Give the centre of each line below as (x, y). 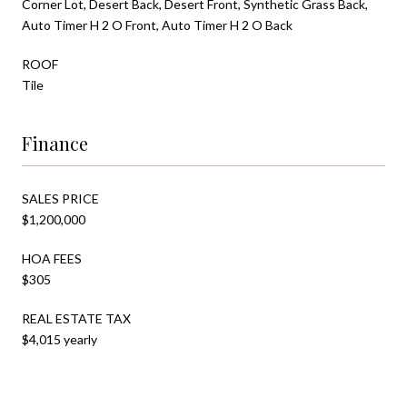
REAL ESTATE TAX (76, 318)
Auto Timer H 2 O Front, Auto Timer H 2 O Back (157, 25)
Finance (55, 143)
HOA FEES (52, 258)
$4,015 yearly (60, 339)
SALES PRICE (60, 198)
